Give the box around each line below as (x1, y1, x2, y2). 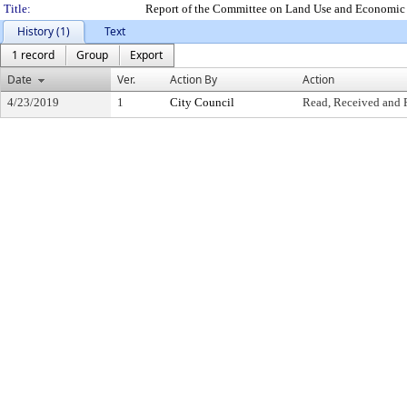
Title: (4, 2, 31, 15)
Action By (170, 72, 217, 87)
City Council (170, 95, 234, 109)
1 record (12, 47, 55, 63)
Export (130, 47, 163, 63)
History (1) (17, 24, 70, 39)
